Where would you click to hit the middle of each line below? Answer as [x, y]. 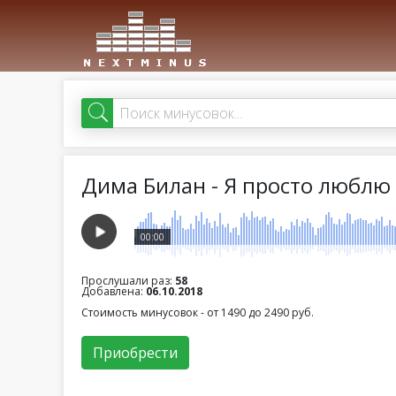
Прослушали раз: [128, 281]
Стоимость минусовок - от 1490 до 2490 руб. [198, 312]
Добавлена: [114, 291]
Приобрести [135, 353]
